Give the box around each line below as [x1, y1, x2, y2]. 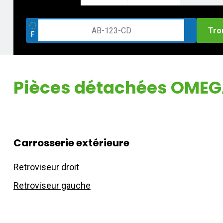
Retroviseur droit [13, 162, 79, 172]
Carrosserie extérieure [13, 136, 129, 150]
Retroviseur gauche [13, 180, 91, 191]
